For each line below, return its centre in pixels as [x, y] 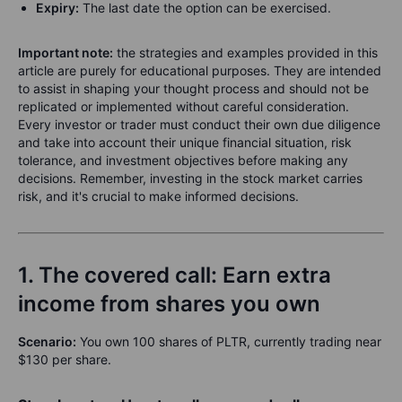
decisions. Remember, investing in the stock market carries [190, 178]
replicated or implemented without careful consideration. [184, 106]
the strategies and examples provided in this [245, 52]
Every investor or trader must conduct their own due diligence [199, 124]
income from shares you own [169, 303]
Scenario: [47, 341]
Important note [64, 52]
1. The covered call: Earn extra [175, 275]
